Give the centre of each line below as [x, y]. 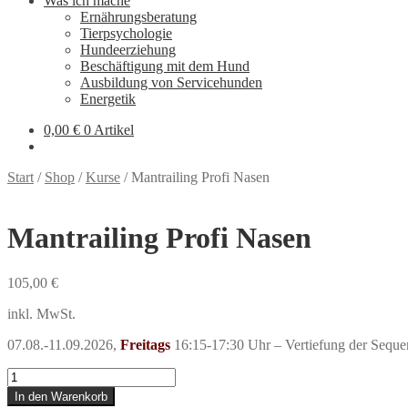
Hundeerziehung [128, 50]
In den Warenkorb [61, 396]
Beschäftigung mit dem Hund [165, 66]
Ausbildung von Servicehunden [171, 82]
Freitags [145, 344]
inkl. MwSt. [41, 313]
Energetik [108, 99]
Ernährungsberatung [138, 17]
